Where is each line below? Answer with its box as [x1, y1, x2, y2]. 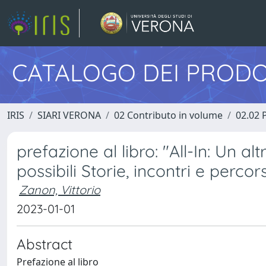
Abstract [17, 235, 72, 253]
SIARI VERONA [37, 109, 101, 122]
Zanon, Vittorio [19, 182, 100, 197]
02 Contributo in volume [114, 109, 223, 122]
